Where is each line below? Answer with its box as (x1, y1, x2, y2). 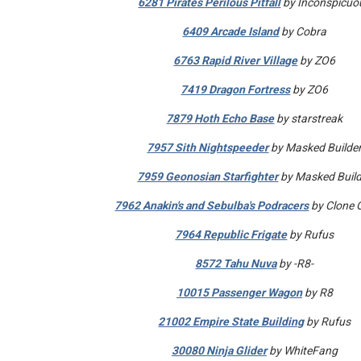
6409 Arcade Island (182, 25, 280, 38)
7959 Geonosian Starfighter (137, 170, 279, 183)
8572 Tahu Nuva (195, 257, 277, 270)
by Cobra (279, 25, 327, 38)
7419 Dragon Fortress (180, 83, 291, 96)
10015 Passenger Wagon (176, 286, 302, 299)
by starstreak (274, 112, 343, 125)
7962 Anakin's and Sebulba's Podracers (114, 199, 309, 212)
